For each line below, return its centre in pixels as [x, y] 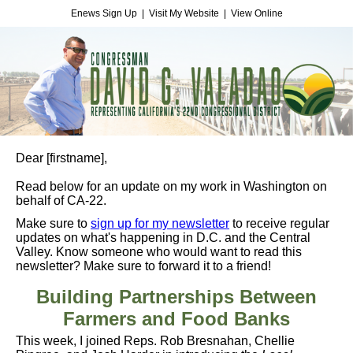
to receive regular [279, 223]
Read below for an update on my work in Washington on [171, 186]
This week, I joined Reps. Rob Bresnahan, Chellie [155, 341]
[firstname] [75, 158]
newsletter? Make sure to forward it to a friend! [145, 266]
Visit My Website [184, 13]
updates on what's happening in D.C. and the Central [163, 238]
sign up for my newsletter [160, 223]
